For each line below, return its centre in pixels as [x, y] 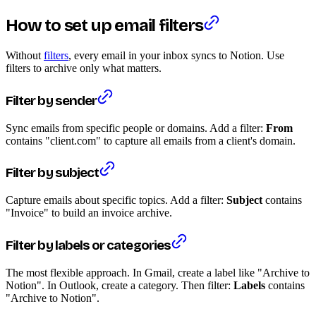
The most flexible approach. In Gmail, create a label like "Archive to [158, 272]
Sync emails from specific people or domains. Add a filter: [136, 128]
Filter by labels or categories [88, 245]
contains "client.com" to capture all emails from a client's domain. [151, 140]
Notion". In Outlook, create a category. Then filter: [120, 285]
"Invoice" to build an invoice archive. [89, 213]
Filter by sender [51, 101]
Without [25, 56]
